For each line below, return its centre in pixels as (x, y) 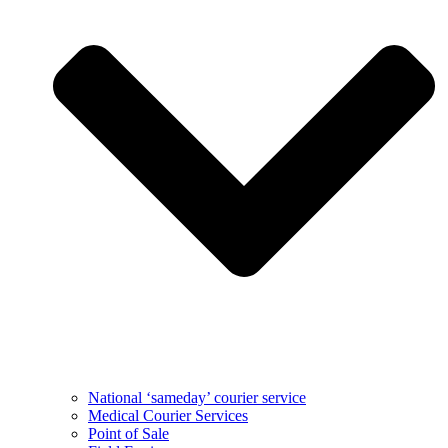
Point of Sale (128, 433)
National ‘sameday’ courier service (197, 397)
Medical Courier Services (168, 415)
